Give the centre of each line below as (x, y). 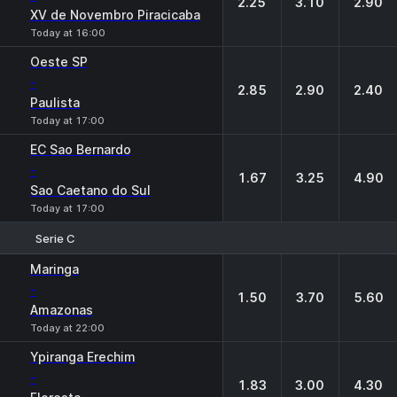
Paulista (55, 102)
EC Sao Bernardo (81, 149)
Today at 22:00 (67, 328)
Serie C (55, 238)
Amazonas (62, 310)
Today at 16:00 (68, 33)
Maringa (54, 269)
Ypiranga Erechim (83, 357)
